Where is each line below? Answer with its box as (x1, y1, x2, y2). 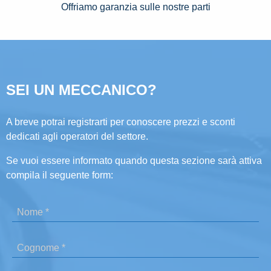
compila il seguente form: (6, 170, 113, 181)
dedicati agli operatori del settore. (6, 131, 148, 142)
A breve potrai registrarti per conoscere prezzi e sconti (6, 117, 235, 128)
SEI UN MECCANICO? (6, 82, 157, 99)
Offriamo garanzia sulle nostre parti (60, 2, 211, 13)
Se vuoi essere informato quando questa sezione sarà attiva (6, 155, 262, 166)
